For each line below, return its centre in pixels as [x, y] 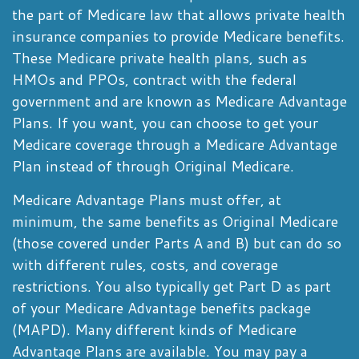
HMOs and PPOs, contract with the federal [154, 79]
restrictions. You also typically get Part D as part [171, 286]
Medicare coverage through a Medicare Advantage [175, 144]
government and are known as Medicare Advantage [179, 101]
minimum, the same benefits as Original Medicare [175, 221]
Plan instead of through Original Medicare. [153, 166]
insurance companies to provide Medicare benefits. [178, 36]
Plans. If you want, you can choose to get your [165, 123]
